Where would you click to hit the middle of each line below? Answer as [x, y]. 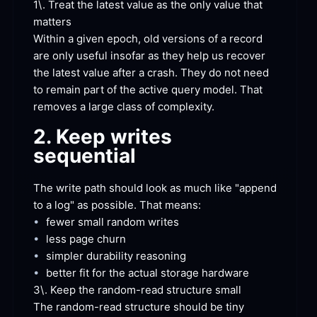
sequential [85, 156]
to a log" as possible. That [98, 204]
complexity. [185, 106]
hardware [224, 272]
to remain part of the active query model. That [148, 89]
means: [181, 204]
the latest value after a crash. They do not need [151, 72]
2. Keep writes [103, 137]
